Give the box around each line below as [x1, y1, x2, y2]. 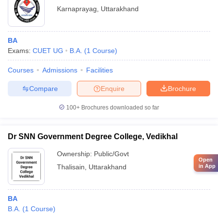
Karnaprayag [57, 5, 97, 13]
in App [199, 163, 216, 169]
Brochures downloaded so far [80, 104, 159, 111]
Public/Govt [94, 150, 129, 158]
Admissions [42, 66, 77, 74]
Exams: [8, 47, 33, 54]
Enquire [101, 84, 125, 92]
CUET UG [33, 47, 63, 54]
